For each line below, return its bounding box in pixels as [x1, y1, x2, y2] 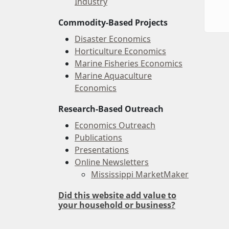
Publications [75, 132, 122, 143]
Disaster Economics [75, 33, 151, 44]
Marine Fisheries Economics [75, 58, 182, 69]
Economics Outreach [75, 120, 155, 131]
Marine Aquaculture [75, 70, 152, 81]
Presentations [75, 144, 129, 155]
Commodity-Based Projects [58, 17, 168, 28]
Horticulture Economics [75, 45, 166, 57]
